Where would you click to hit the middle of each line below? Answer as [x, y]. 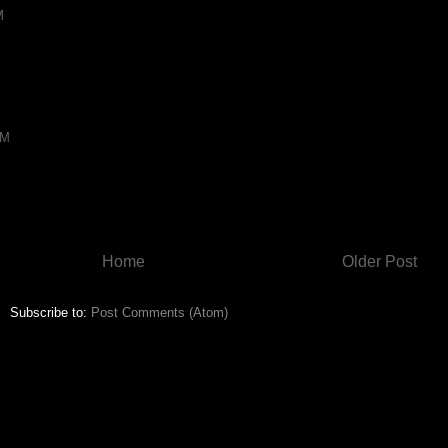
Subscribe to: [50, 312]
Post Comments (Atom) [159, 312]
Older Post [379, 261]
